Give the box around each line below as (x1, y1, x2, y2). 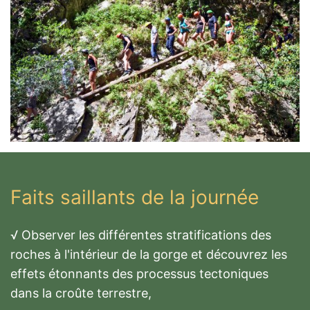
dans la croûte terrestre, (10, 286, 152, 301)
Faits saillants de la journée (10, 185, 259, 210)
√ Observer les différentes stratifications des (10, 228, 271, 243)
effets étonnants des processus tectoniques (10, 266, 268, 282)
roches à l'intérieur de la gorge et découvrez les (10, 247, 287, 262)
